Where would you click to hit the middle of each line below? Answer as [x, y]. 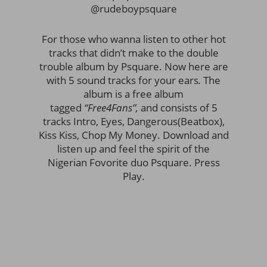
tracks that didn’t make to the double [133, 53]
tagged [67, 108]
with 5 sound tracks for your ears [122, 80]
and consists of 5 [179, 108]
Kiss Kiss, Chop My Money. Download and [133, 135]
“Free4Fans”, [112, 108]
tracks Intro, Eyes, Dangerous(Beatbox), [133, 121]
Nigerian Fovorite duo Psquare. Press [133, 162]
